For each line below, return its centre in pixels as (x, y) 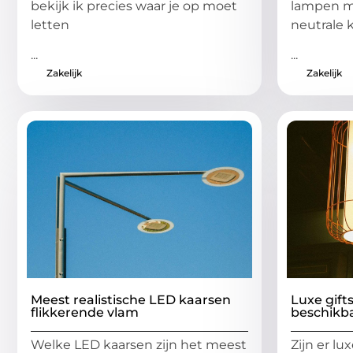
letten (50, 24)
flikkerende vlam (85, 313)
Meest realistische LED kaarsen (131, 300)
